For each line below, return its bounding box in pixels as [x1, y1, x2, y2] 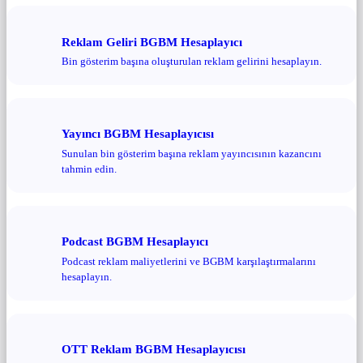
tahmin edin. [62, 162, 117, 175]
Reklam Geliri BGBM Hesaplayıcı [62, 34, 242, 49]
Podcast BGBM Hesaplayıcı [62, 234, 208, 249]
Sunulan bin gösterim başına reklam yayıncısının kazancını [62, 147, 322, 160]
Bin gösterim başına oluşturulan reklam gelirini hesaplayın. [62, 55, 322, 68]
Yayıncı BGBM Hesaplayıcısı [62, 126, 214, 141]
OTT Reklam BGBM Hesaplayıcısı [62, 341, 246, 356]
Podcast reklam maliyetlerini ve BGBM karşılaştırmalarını [62, 254, 316, 267]
